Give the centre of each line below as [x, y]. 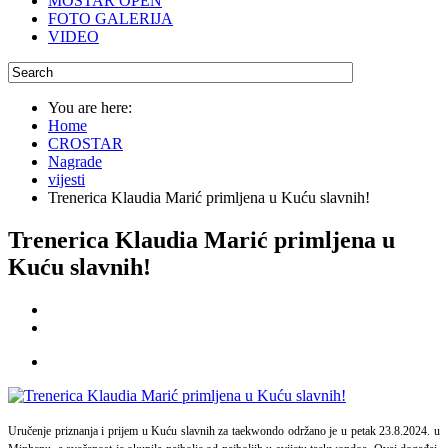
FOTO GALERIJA [110, 18]
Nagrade [75, 161]
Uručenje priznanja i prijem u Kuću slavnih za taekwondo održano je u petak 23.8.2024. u [224, 430]
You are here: [94, 107]
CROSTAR [85, 143]
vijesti [66, 179]
